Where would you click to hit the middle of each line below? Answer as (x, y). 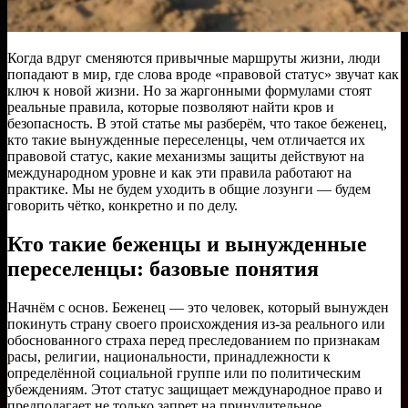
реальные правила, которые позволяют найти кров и (171, 107)
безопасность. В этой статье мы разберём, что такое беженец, (197, 123)
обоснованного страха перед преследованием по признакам (194, 340)
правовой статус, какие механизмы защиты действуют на (186, 156)
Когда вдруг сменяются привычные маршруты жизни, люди (194, 57)
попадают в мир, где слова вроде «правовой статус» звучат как (203, 74)
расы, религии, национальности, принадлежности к (169, 356)
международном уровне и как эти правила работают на (179, 172)
